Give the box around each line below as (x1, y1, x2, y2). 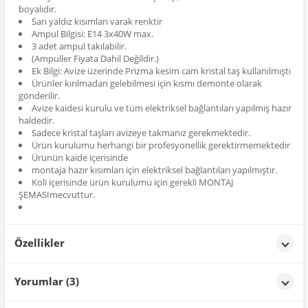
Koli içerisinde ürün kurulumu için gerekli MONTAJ (32, 176, 233, 189)
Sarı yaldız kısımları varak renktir (32, 15, 162, 28)
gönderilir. (19, 89, 60, 102)
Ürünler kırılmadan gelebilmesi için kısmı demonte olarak (32, 77, 262, 90)
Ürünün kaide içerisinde (32, 151, 128, 164)
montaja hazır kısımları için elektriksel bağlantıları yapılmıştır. (32, 164, 277, 177)
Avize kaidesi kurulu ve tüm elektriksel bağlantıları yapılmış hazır (32, 102, 291, 115)
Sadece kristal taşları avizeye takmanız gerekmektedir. (32, 126, 250, 140)
